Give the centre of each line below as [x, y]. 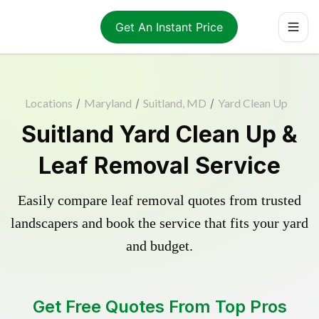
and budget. [159, 246]
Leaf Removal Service [159, 166]
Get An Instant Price [169, 27]
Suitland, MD [174, 103]
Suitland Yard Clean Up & [159, 134]
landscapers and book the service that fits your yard [159, 223]
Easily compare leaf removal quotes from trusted [159, 200]
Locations [48, 103]
